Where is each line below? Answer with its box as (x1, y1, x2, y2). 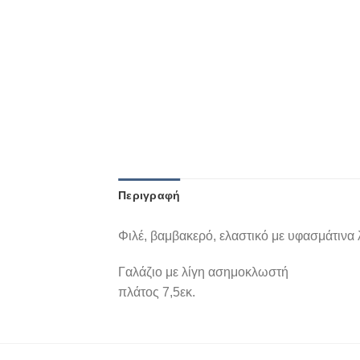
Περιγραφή (118, 188, 181, 202)
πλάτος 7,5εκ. (118, 285, 195, 300)
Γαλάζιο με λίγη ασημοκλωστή (118, 265, 288, 280)
